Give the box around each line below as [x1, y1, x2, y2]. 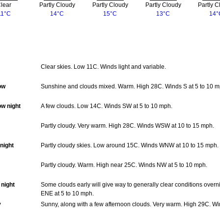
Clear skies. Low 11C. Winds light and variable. [41, 63, 166, 71]
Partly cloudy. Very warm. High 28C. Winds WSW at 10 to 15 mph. [41, 122, 214, 130]
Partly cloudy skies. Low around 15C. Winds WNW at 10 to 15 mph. [41, 142, 219, 149]
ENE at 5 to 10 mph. [41, 190, 94, 197]
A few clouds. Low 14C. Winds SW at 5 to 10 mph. [41, 103, 172, 110]
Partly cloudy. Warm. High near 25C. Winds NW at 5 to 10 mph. [41, 162, 207, 169]
